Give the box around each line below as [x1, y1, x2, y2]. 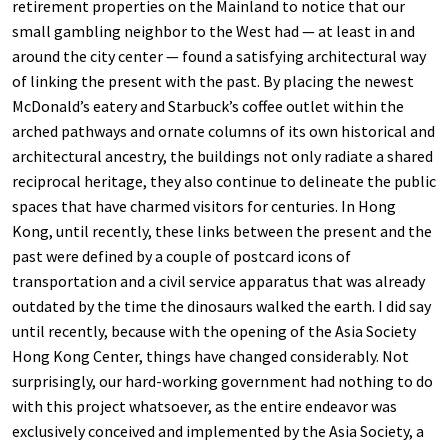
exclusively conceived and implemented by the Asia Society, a [12, 421, 424, 441]
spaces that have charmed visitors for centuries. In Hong [12, 196, 396, 216]
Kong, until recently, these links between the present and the [12, 221, 432, 241]
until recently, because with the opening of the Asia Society [12, 321, 416, 341]
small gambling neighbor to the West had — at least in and [12, 21, 415, 41]
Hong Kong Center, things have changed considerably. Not [12, 346, 409, 366]
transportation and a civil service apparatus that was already [12, 271, 425, 291]
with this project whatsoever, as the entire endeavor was [12, 396, 397, 416]
